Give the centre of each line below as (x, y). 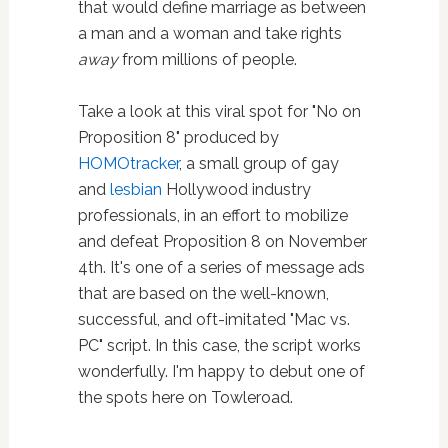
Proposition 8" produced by (178, 137)
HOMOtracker (128, 163)
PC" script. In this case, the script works (219, 345)
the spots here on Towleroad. (185, 397)
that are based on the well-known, (203, 293)
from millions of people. (207, 59)
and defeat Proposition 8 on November (222, 241)
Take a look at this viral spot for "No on (219, 111)
